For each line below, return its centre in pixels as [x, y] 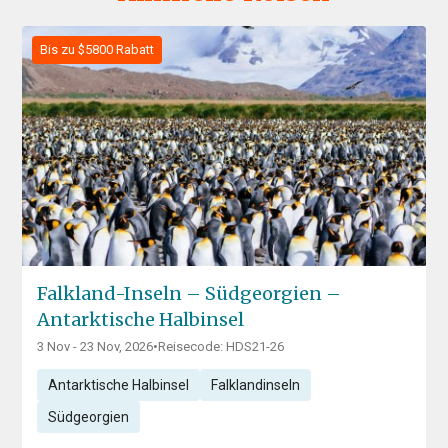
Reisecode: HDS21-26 [221, 347]
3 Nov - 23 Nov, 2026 [95, 347]
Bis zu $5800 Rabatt [97, 50]
